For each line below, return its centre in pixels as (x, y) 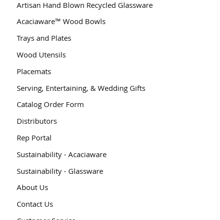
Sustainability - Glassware (60, 171)
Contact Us (35, 204)
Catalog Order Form (50, 104)
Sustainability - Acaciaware (61, 154)
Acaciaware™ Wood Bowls (61, 21)
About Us (32, 187)
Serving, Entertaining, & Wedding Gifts (81, 88)
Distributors (37, 121)
